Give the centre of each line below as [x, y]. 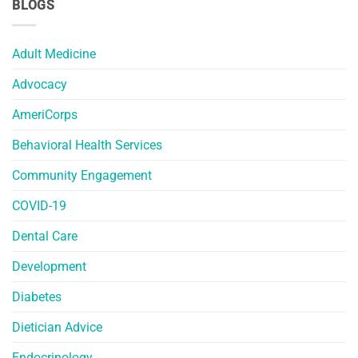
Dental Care [45, 236]
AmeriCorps [45, 114]
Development [49, 266]
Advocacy [40, 84]
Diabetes [37, 296]
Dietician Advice [57, 327]
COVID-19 [39, 205]
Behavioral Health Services [87, 145]
